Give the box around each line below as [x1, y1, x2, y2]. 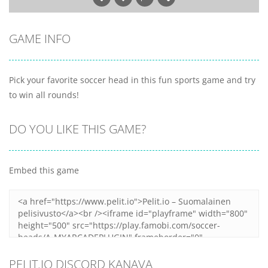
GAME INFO [9, 31, 71, 47]
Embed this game [9, 165, 79, 176]
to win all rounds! [9, 89, 79, 101]
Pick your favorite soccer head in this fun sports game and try [9, 74, 255, 86]
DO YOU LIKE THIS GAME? [9, 121, 146, 138]
